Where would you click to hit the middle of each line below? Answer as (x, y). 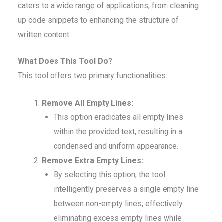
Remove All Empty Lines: (87, 103)
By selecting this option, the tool (109, 174)
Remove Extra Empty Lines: (92, 160)
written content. (44, 34)
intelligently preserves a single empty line (126, 189)
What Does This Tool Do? (65, 61)
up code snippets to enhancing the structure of (98, 20)
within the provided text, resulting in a (118, 131)
